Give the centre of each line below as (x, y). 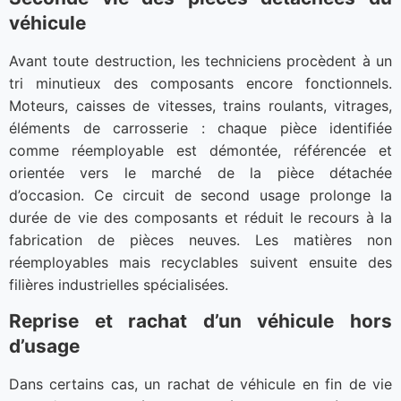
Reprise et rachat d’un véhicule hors (200, 321)
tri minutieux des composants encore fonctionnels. (200, 83)
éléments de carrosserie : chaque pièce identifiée (200, 128)
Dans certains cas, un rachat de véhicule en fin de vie (200, 384)
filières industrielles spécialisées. (119, 284)
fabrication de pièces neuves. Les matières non (200, 239)
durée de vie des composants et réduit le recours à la (200, 217)
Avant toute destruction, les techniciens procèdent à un (200, 60)
